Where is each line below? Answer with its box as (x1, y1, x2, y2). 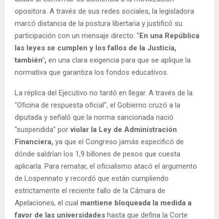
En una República (139, 31, 199, 40)
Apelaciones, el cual (15, 198, 80, 207)
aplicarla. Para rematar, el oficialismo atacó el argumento (15, 161, 197, 171)
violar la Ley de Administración (70, 125, 177, 134)
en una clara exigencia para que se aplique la (46, 55, 191, 65)
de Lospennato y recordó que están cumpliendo (15, 174, 169, 183)
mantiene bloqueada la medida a (80, 198, 192, 207)
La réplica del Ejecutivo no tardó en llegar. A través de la (15, 88, 193, 97)
